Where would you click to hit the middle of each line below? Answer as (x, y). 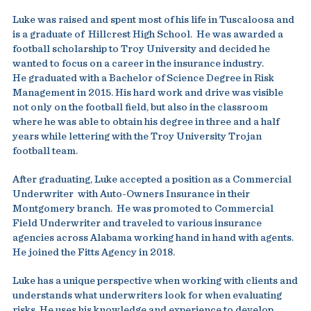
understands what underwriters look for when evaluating (147, 295)
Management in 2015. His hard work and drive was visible (148, 93)
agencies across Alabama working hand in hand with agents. (154, 238)
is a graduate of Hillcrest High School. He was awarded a (148, 34)
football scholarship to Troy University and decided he (141, 49)
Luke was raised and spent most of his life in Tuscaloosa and (153, 20)
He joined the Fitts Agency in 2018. (94, 252)
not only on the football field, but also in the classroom (140, 107)
